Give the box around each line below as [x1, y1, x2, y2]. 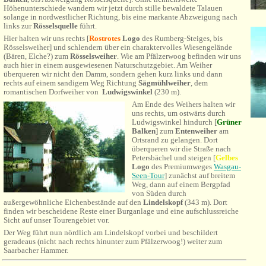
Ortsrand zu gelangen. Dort [132, 135, 218, 144]
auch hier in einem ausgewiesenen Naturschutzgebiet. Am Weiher [4, 61, 212, 69]
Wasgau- [214, 162, 241, 171]
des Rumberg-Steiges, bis [140, 34, 223, 43]
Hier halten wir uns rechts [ [4, 34, 89, 43]
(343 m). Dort [185, 198, 227, 207]
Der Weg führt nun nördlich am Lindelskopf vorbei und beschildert [4, 228, 218, 237]
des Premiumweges [150, 162, 214, 171]
